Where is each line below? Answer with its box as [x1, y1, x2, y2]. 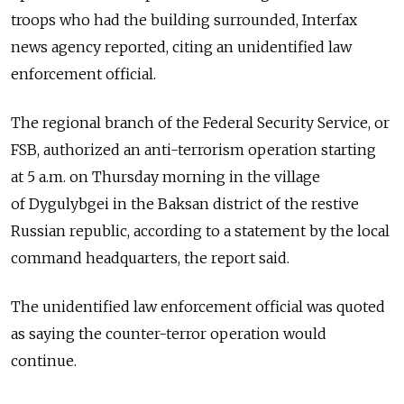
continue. [11, 352, 77, 371]
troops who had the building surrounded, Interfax [11, 11, 357, 30]
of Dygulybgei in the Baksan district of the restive [11, 195, 359, 214]
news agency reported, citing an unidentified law [11, 38, 352, 57]
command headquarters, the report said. [11, 249, 289, 268]
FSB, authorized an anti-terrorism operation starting [11, 141, 376, 160]
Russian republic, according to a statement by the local [11, 222, 390, 241]
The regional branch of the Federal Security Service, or [11, 114, 390, 133]
